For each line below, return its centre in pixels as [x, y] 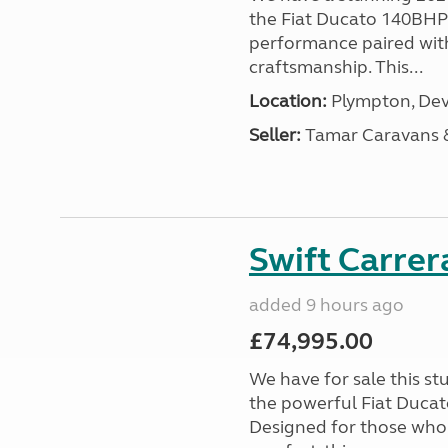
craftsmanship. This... [335, 67]
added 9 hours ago [326, 305]
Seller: [274, 135]
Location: [287, 101]
